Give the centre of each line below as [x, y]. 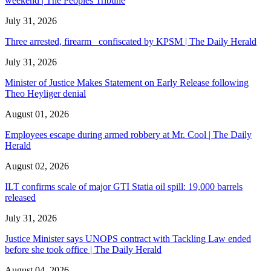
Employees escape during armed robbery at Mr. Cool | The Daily [128, 134]
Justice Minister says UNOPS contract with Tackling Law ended [128, 238]
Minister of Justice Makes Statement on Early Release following [127, 82]
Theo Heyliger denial [45, 93]
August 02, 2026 [37, 166]
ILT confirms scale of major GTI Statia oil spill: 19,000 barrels [124, 186]
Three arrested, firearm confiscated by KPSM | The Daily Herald [131, 41]
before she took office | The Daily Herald [83, 249]
